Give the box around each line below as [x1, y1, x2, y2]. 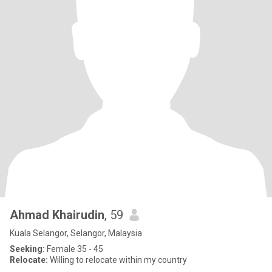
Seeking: [10, 244, 45, 254]
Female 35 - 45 [45, 244, 103, 254]
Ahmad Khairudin [10, 208, 104, 222]
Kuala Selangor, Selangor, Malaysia [10, 228, 142, 238]
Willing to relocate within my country [48, 255, 187, 265]
